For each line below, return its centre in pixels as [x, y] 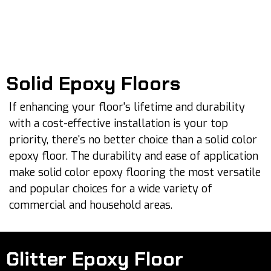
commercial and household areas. [91, 205]
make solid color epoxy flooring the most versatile [135, 172]
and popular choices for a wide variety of [111, 189]
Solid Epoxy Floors [93, 83]
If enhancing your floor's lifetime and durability [127, 107]
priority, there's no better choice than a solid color [133, 140]
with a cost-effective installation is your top [119, 123]
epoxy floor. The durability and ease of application [134, 156]
